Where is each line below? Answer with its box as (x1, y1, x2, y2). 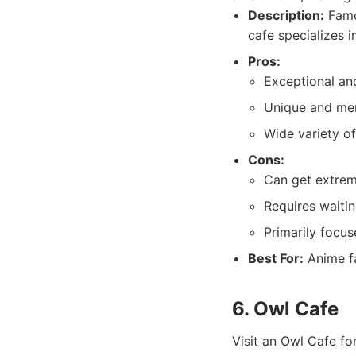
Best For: (248, 250, 304, 266)
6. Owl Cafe (232, 297, 339, 320)
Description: (248, 7, 324, 23)
